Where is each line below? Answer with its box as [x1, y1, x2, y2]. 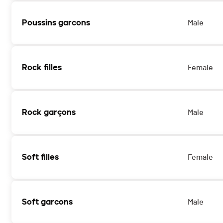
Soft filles [22, 152, 59, 162]
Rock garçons [22, 108, 76, 117]
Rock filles [22, 63, 62, 73]
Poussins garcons [22, 18, 90, 28]
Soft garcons [22, 197, 73, 207]
